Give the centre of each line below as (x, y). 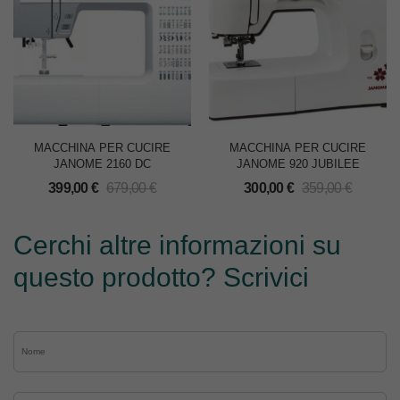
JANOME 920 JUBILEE (298, 163)
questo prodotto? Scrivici (161, 277)
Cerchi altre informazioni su (177, 245)
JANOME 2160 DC (102, 163)
